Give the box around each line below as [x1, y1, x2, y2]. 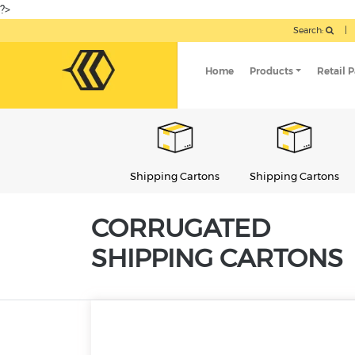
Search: [293, 25, 326, 36]
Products [250, 64, 293, 77]
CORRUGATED [91, 212, 270, 244]
